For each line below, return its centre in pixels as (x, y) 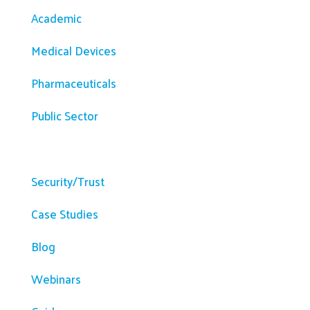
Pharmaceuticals (73, 83)
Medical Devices (73, 51)
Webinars (56, 279)
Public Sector (64, 116)
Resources (68, 156)
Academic (56, 18)
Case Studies (64, 214)
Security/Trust (67, 182)
